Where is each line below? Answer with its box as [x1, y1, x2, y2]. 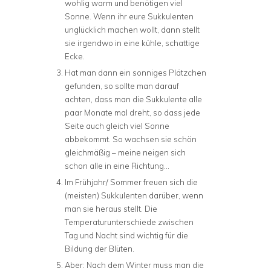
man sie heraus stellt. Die [65, 203, 157, 214]
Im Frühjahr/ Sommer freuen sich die [65, 177, 198, 187]
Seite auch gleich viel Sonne [65, 120, 169, 131]
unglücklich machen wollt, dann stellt [65, 24, 200, 34]
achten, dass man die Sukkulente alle [65, 94, 202, 104]
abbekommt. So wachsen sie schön [65, 134, 197, 144]
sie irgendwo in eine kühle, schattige [65, 38, 200, 48]
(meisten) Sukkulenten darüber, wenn [65, 190, 203, 200]
